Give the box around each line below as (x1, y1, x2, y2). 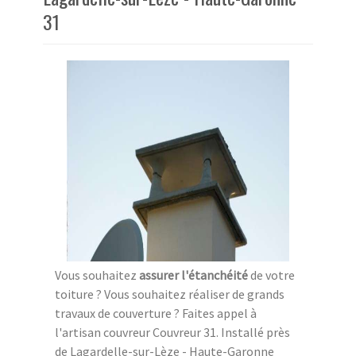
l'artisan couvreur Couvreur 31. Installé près (55, 323, 290, 340)
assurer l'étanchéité (139, 266, 248, 283)
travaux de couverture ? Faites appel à (55, 304, 257, 321)
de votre (248, 266, 295, 283)
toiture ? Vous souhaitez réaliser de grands (55, 285, 284, 302)
